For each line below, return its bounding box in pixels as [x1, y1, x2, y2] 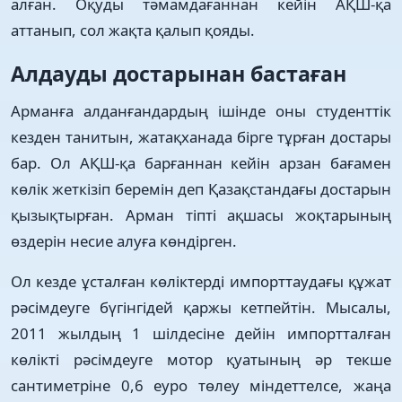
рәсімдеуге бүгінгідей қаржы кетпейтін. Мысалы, [11, 296, 391, 318]
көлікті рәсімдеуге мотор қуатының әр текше [11, 348, 391, 370]
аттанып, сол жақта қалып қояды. [11, 19, 255, 40]
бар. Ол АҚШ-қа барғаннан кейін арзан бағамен [11, 152, 391, 173]
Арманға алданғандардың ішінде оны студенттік [11, 100, 391, 121]
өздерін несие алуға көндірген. [11, 230, 237, 251]
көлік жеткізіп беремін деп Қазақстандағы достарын [11, 178, 391, 199]
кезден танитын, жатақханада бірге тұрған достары [11, 126, 391, 147]
